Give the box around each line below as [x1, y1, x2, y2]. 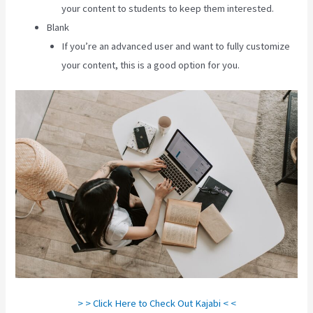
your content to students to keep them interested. [61, 2, 275, 15]
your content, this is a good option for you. [61, 59, 240, 72]
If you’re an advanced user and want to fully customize [61, 40, 291, 53]
